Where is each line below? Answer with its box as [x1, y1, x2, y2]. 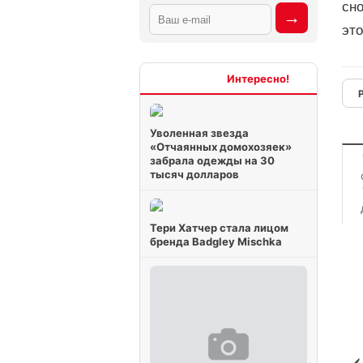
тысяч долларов [150, 168, 239, 181]
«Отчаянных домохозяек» [150, 140, 292, 153]
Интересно [168, 71, 227, 85]
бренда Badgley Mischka [150, 235, 282, 248]
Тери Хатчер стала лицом [150, 221, 288, 234]
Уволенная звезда [150, 126, 249, 139]
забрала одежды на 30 [150, 154, 275, 167]
